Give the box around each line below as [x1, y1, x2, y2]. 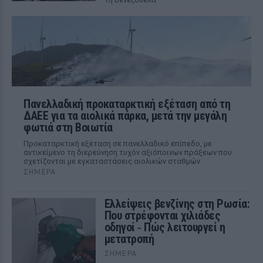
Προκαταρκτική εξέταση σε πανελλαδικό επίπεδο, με [23, 139, 212, 148]
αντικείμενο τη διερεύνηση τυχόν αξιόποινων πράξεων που [23, 148, 232, 157]
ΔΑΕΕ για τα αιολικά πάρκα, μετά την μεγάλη [23, 109, 227, 123]
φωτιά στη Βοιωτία [23, 120, 113, 134]
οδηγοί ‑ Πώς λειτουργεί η [104, 220, 225, 234]
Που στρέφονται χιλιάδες [104, 208, 221, 222]
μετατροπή [104, 232, 154, 246]
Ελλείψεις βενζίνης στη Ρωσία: [104, 197, 250, 211]
